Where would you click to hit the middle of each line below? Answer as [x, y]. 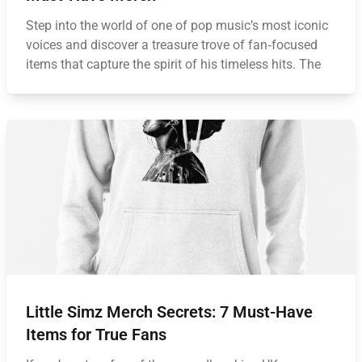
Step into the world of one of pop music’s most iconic [177, 25]
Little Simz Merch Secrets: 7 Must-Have [169, 312]
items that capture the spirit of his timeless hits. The [173, 64]
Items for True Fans [96, 335]
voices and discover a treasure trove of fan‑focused [172, 45]
